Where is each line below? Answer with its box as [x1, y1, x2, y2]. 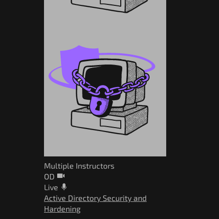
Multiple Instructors [44, 160, 114, 170]
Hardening [44, 203, 81, 213]
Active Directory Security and [44, 193, 147, 202]
